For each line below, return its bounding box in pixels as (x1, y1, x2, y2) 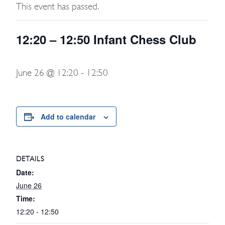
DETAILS (16, 155, 45, 163)
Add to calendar (41, 111, 95, 122)
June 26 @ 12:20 (16, 67, 78, 78)
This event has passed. (16, 1, 99, 12)
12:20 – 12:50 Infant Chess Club (16, 31, 196, 48)
